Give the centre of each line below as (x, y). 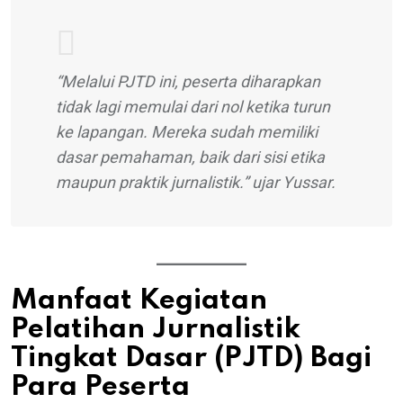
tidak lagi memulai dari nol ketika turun (193, 106)
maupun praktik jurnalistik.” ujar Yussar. (196, 182)
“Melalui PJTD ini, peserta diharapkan (188, 81)
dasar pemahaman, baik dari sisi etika (190, 157)
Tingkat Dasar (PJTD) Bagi (191, 358)
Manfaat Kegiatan (139, 300)
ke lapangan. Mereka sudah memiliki (187, 131)
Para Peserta (100, 387)
